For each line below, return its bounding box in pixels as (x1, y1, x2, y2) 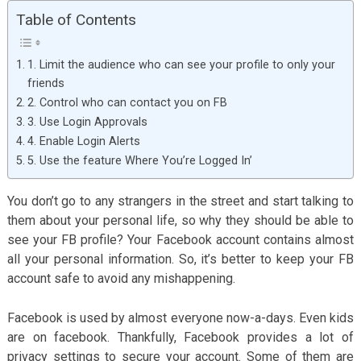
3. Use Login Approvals (27, 114, 147, 129)
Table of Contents (15, 10, 136, 29)
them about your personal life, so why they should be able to (6, 212, 355, 228)
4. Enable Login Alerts (27, 134, 140, 148)
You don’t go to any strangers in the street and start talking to (6, 193, 355, 209)
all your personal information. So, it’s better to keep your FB (6, 251, 355, 267)
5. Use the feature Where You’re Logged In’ (27, 153, 252, 168)
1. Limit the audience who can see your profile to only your (27, 57, 335, 72)
